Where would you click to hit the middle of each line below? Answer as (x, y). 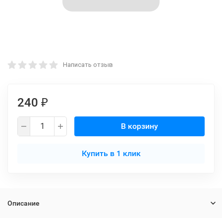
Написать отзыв (88, 65)
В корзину (139, 126)
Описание (24, 203)
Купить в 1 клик (111, 153)
